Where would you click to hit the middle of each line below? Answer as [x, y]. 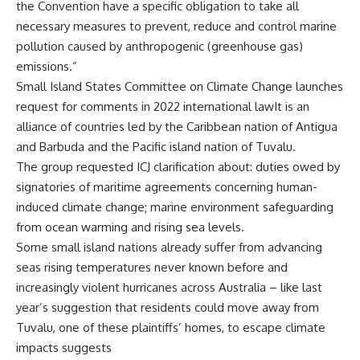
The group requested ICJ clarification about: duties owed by [178, 166]
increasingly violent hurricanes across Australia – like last [169, 287]
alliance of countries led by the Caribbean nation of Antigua [177, 126]
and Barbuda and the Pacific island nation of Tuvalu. [156, 146]
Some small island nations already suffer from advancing [169, 247]
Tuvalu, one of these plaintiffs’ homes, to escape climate [171, 327]
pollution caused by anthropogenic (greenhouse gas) [160, 46]
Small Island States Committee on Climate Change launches [180, 86]
